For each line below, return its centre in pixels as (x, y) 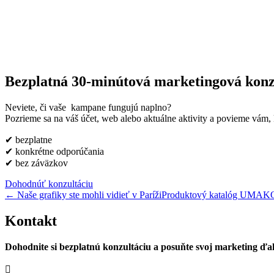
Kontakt (31, 220)
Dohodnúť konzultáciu (49, 183)
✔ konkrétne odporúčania (54, 151)
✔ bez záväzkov (36, 163)
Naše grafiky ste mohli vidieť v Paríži (89, 194)
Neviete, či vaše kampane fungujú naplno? (88, 107)
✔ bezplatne (28, 139)
